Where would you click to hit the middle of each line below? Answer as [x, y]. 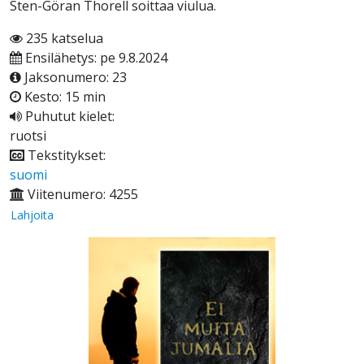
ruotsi [28, 136]
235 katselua [63, 39]
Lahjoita [32, 215]
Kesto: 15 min [63, 97]
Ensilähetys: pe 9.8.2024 [95, 58]
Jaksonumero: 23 [74, 78]
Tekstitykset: [65, 156]
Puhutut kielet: [68, 117]
